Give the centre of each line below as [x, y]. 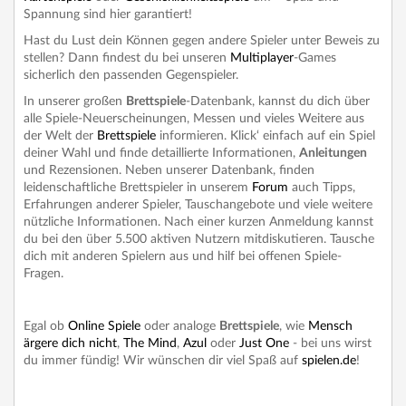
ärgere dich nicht [70, 343]
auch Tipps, [322, 187]
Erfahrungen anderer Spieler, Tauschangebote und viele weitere [198, 204]
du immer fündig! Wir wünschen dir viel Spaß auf [163, 360]
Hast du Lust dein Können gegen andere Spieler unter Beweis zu [202, 40]
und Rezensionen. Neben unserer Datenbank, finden [169, 170]
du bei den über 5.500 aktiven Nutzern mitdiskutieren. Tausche [199, 239]
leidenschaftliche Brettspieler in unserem [138, 187]
